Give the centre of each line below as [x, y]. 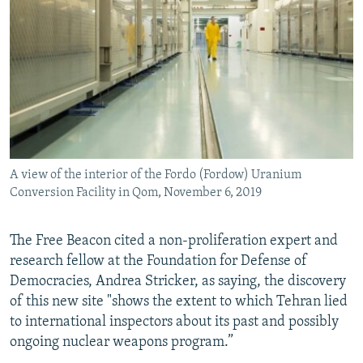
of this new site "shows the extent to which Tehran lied [179, 302]
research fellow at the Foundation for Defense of [158, 262]
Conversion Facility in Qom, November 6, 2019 [136, 193]
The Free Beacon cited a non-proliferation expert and [174, 241]
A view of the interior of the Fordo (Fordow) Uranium [156, 175]
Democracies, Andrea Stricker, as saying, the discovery [178, 282]
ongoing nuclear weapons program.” [122, 343]
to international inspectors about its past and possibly [174, 322]
